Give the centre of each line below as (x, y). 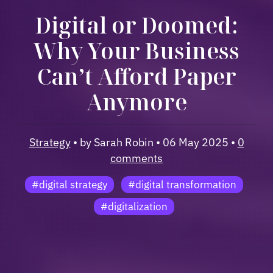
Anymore (136, 102)
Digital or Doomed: (136, 25)
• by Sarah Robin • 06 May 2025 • (154, 142)
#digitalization (134, 206)
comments (136, 158)
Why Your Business (136, 51)
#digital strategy (70, 184)
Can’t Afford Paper (136, 76)
